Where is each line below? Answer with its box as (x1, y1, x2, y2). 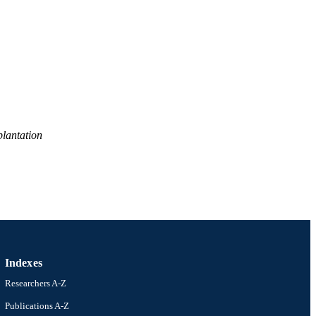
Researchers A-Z (4, 278, 66, 288)
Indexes (4, 257, 43, 269)
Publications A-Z (4, 300, 69, 311)
